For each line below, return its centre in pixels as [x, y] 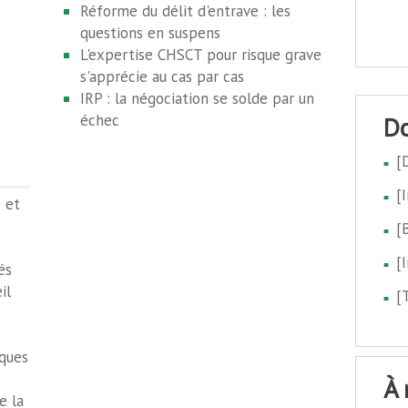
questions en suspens [151, 33]
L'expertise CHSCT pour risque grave [201, 55]
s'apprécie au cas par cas [163, 76]
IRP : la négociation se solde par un [198, 98]
